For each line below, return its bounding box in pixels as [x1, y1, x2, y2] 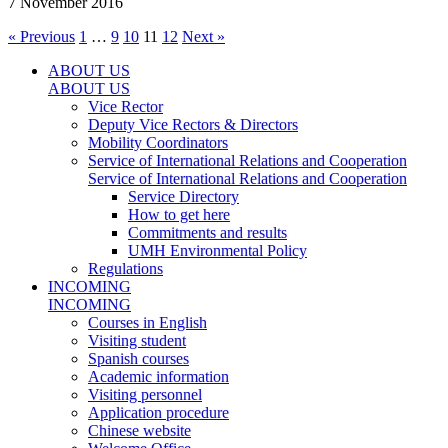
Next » [182, 27, 225, 45]
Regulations [88, 259, 163, 277]
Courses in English [88, 313, 207, 331]
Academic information [88, 367, 229, 385]
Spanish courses [88, 349, 189, 367]
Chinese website [88, 421, 191, 439]
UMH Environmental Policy [128, 241, 307, 259]
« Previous [8, 27, 75, 45]
